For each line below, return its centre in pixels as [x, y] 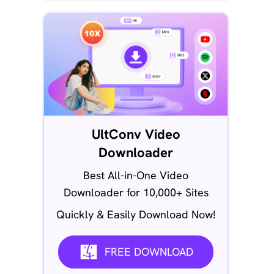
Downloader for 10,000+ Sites [136, 192]
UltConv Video [136, 134]
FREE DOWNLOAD [149, 251]
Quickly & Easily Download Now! [136, 214]
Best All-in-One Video [136, 175]
